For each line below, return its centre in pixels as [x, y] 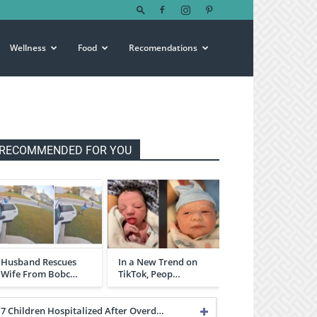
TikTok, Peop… [149, 273]
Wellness [28, 48]
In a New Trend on [158, 261]
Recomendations [163, 48]
